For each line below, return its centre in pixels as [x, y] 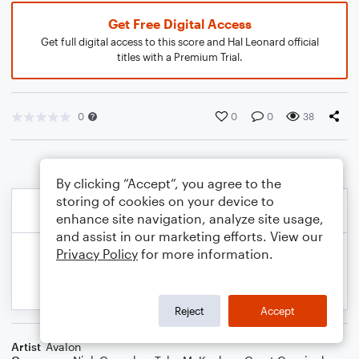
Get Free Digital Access [179, 24]
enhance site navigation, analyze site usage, [190, 218]
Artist [26, 347]
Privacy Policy [97, 254]
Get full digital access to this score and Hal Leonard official [179, 42]
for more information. [206, 254]
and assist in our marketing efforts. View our [190, 236]
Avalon [63, 347]
